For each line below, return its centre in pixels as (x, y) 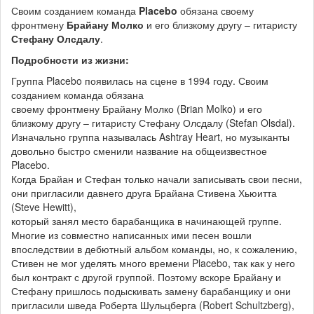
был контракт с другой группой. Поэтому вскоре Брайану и (146, 277)
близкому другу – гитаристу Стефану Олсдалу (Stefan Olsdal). (153, 122)
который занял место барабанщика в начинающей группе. (146, 220)
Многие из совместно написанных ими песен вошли (131, 234)
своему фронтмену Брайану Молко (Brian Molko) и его (137, 108)
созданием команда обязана (77, 94)
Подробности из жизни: (70, 59)
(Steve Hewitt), (44, 206)
